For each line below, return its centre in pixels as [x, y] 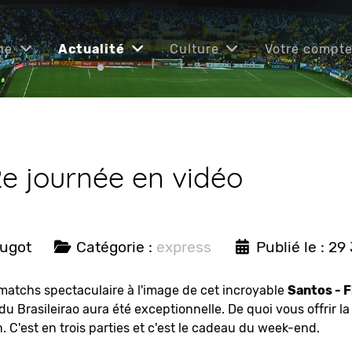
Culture [194, 49]
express [183, 247]
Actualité [92, 49]
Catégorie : [114, 247]
